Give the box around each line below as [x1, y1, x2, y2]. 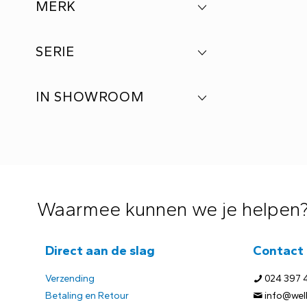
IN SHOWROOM [36, 88, 144, 105]
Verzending [45, 273, 95, 284]
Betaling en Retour [45, 290, 129, 302]
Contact [253, 243, 304, 258]
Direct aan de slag [45, 243, 155, 258]
